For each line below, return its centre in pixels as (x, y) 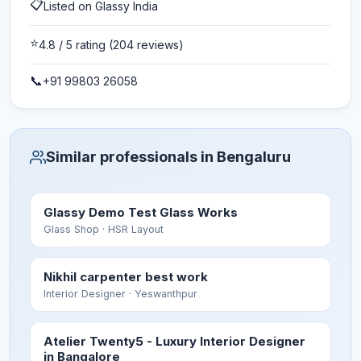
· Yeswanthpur (162, 294)
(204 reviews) (145, 45)
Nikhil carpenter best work (126, 277)
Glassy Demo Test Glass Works (141, 212)
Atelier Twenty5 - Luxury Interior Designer (174, 341)
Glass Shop (71, 229)
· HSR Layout (131, 229)
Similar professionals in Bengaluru (168, 157)
